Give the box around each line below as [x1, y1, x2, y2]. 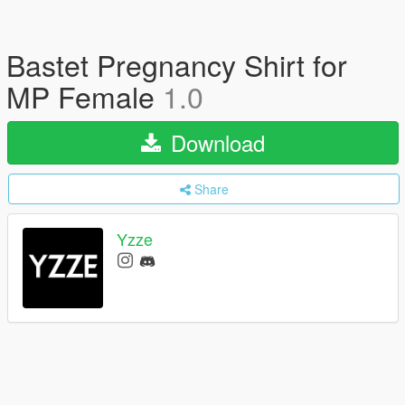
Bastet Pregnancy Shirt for [6, 43, 347, 85]
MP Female [6, 75, 163, 117]
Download [165, 127, 265, 158]
